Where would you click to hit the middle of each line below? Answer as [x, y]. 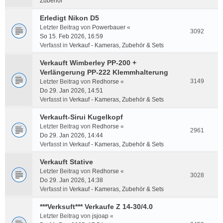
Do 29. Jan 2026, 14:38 [71, 180]
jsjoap [100, 216]
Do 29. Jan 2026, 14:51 [71, 91]
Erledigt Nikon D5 [69, 18]
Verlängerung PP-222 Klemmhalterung [104, 72]
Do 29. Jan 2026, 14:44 [71, 135]
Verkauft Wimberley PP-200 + [88, 63]
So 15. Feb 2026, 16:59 [71, 36]
